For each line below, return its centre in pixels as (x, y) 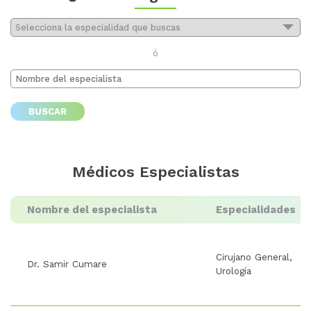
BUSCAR (48, 112)
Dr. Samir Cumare (67, 264)
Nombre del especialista (92, 209)
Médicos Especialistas (155, 171)
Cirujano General (253, 257)
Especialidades (256, 209)
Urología (234, 271)
